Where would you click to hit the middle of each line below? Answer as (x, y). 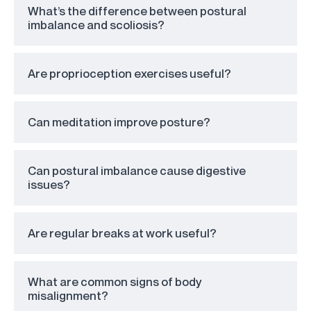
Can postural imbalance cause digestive (137, 171)
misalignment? (68, 296)
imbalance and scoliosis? (96, 25)
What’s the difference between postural (137, 11)
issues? (49, 185)
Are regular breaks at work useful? (122, 233)
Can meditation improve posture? (119, 122)
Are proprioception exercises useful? (129, 74)
